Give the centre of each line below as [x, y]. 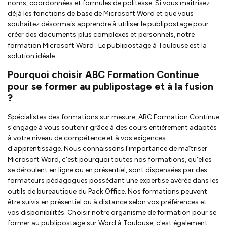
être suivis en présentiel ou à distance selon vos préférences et [107, 202]
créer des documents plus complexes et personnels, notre [101, 34]
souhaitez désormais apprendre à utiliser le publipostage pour [108, 24]
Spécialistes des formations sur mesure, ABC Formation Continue [113, 117]
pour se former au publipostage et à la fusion [110, 86]
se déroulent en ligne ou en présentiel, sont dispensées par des [107, 170]
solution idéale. [32, 56]
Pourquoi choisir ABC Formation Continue [103, 74]
